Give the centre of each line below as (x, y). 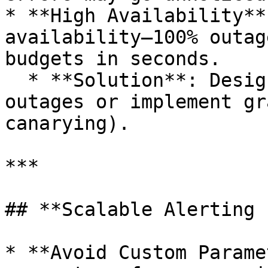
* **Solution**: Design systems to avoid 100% (16, 80)
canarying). (67, 123)
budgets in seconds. (113, 59)
